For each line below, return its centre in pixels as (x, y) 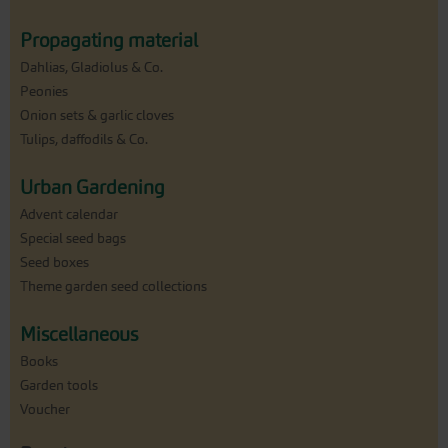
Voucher (45, 409)
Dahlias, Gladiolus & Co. (91, 67)
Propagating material (109, 40)
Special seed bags (73, 238)
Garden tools (59, 385)
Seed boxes (54, 262)
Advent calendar (69, 214)
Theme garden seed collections (113, 286)
